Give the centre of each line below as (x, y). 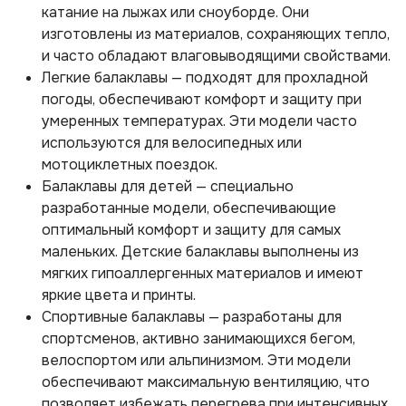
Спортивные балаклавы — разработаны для (192, 317)
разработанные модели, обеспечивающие (189, 208)
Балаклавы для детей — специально (168, 186)
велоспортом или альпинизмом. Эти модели (196, 360)
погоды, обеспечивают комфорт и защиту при (202, 99)
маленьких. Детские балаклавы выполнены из (200, 251)
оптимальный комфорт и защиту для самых (191, 230)
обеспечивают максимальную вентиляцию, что (206, 382)
